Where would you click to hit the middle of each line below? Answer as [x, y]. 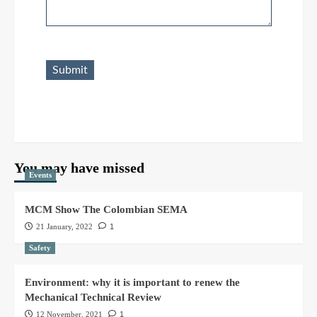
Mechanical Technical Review [93, 297]
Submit [70, 70]
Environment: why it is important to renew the [132, 282]
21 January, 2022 [64, 226]
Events [40, 174]
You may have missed [79, 167]
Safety [40, 247]
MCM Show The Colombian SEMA [106, 209]
